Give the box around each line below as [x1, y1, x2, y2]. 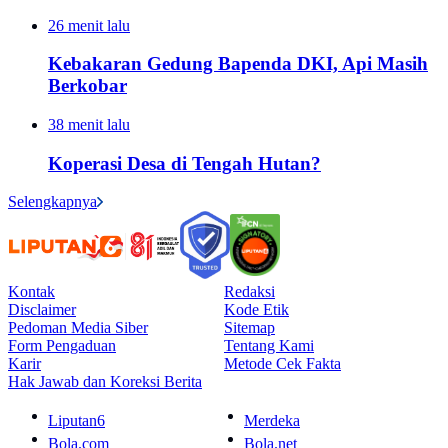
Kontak [8, 283, 55, 301]
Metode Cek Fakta [224, 355, 341, 373]
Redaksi [224, 283, 275, 301]
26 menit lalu [48, 16, 130, 34]
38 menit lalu [48, 115, 130, 133]
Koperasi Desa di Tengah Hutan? [48, 152, 321, 174]
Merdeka [244, 412, 300, 430]
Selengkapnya [8, 193, 97, 211]
